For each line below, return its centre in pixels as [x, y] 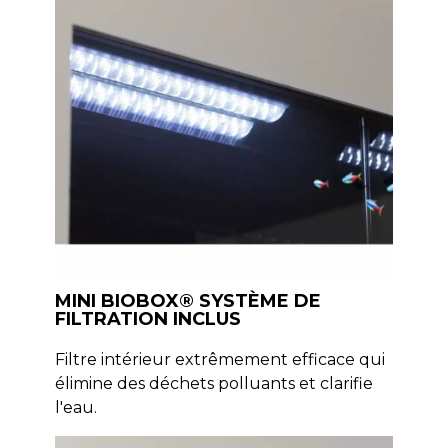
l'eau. [75, 407]
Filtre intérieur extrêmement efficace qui [219, 359]
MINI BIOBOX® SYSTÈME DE [187, 300]
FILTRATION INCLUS [147, 318]
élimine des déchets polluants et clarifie [213, 383]
